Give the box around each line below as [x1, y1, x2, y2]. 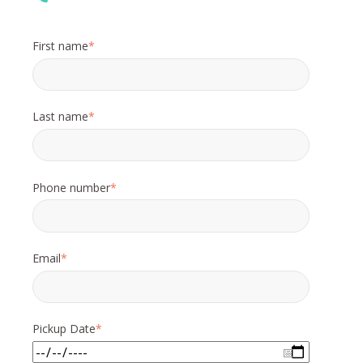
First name [32, 37, 88, 53]
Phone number [32, 179, 110, 195]
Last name [32, 109, 88, 125]
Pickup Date [32, 321, 96, 337]
